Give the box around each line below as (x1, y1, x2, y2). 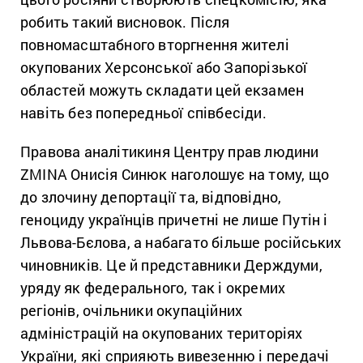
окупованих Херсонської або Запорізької (20, 57, 308, 77)
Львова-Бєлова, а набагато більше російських (20, 232, 342, 252)
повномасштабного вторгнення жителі (20, 34, 289, 54)
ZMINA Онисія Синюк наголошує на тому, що (20, 164, 330, 184)
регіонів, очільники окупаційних (20, 300, 243, 320)
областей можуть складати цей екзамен (20, 79, 305, 100)
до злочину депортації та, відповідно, (20, 186, 282, 207)
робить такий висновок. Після (20, 11, 230, 32)
